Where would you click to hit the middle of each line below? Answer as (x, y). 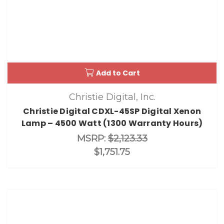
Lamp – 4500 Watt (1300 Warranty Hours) (112, 123)
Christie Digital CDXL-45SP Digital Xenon (112, 111)
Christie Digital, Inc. (112, 97)
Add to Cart (118, 73)
